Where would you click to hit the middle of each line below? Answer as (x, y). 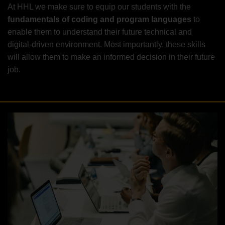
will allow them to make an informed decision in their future (111, 57)
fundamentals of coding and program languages (99, 19)
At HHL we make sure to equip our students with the (99, 7)
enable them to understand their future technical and (100, 32)
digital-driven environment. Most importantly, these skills (106, 44)
